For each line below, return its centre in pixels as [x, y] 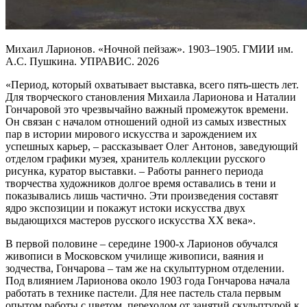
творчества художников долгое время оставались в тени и [141, 183]
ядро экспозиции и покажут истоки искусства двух [125, 208]
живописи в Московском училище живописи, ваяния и [135, 256]
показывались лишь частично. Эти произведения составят [142, 195]
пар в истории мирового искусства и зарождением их [131, 134]
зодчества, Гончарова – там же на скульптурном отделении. [145, 268]
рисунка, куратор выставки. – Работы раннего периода [134, 171]
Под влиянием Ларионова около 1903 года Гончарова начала [148, 280]
